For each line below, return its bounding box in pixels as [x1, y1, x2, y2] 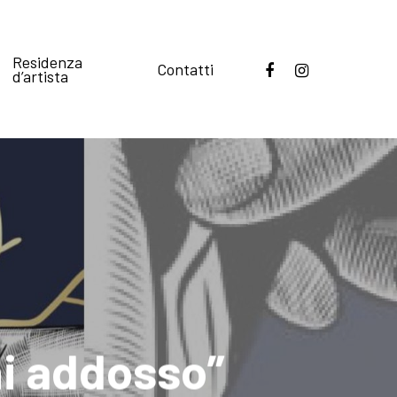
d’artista [12, 66, 69, 86]
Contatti [157, 59, 214, 79]
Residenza [12, 52, 83, 72]
